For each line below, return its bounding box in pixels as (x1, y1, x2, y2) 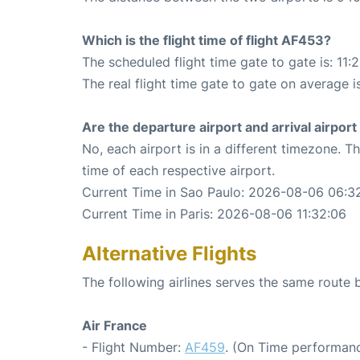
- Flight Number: (82, 338, 185, 355)
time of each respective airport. (82, 162, 275, 178)
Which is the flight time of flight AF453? (82, 31, 331, 48)
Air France (82, 317, 147, 333)
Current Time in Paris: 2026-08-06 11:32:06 (82, 205, 346, 222)
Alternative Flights (82, 241, 256, 265)
